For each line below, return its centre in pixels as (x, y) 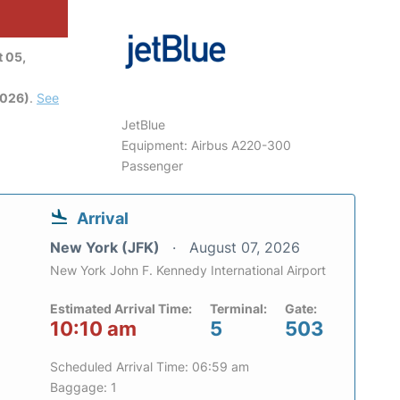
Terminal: (238, 308)
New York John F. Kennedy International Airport (188, 270)
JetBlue (144, 125)
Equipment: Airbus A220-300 (207, 145)
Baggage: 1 (83, 387)
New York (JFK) (107, 247)
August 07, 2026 (245, 247)
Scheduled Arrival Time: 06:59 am (150, 367)
